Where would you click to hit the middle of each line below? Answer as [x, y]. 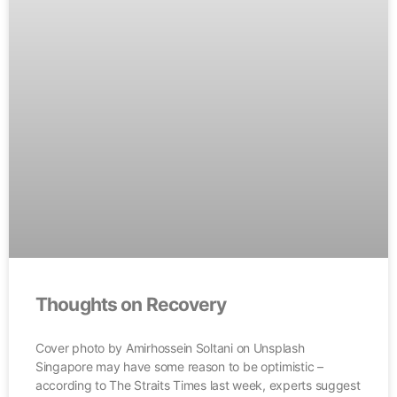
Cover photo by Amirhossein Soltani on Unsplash [170, 347]
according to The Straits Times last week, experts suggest [198, 385]
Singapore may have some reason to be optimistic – [179, 366]
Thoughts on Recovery [131, 304]
